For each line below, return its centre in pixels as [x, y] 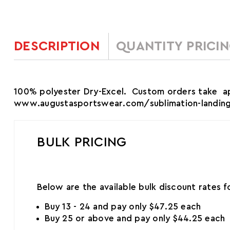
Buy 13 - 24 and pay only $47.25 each [123, 207]
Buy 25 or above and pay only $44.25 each [135, 219]
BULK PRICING [82, 142]
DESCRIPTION [57, 46]
